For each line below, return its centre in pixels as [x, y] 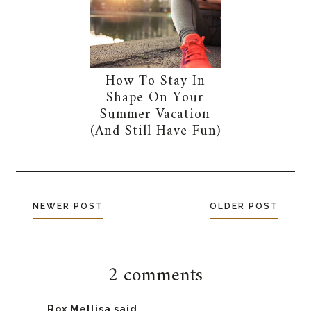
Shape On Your [155, 99]
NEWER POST [68, 207]
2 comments [155, 276]
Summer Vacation [155, 115]
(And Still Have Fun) [155, 132]
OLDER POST [244, 207]
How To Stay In [155, 82]
